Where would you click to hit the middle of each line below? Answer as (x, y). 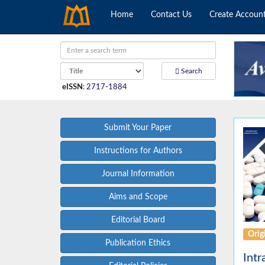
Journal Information (138, 174)
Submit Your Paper (138, 128)
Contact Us (171, 15)
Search (190, 71)
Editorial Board (138, 220)
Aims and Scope (138, 197)
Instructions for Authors (138, 151)
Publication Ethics (138, 243)
